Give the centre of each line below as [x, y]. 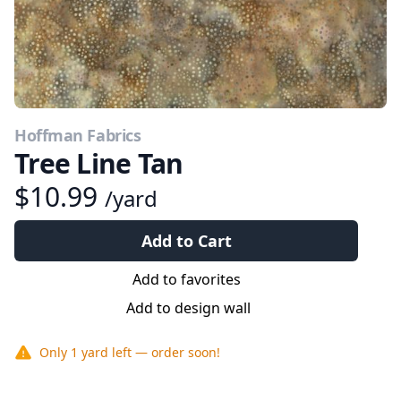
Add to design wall [188, 308]
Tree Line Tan [99, 163]
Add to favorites [186, 279]
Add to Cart [186, 241]
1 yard [90, 352]
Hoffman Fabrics [78, 135]
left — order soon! [164, 352]
